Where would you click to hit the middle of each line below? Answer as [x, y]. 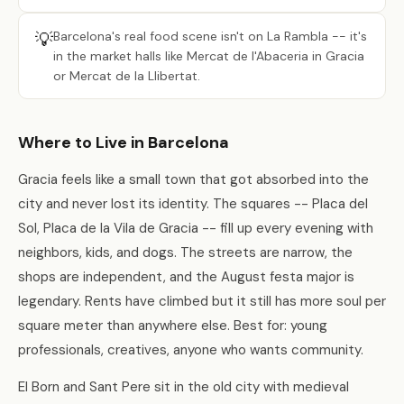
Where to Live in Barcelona [124, 142]
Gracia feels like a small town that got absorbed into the [193, 179]
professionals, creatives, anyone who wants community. [191, 350]
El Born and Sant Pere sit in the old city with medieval [184, 387]
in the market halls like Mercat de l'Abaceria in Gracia [209, 56]
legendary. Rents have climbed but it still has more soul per [202, 301]
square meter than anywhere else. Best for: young [173, 326]
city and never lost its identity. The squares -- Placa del [193, 204]
